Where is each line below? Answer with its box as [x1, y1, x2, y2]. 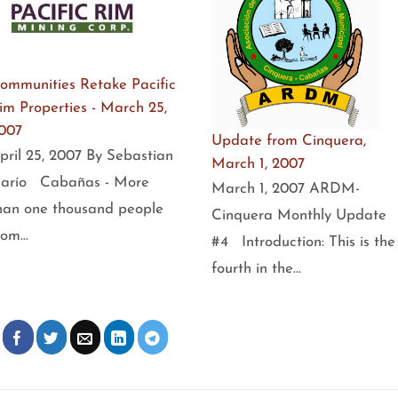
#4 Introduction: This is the [211, 234, 395, 250]
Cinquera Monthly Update [211, 207, 386, 223]
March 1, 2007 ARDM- [211, 180, 360, 196]
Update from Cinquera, [211, 132, 366, 148]
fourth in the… [211, 260, 301, 276]
